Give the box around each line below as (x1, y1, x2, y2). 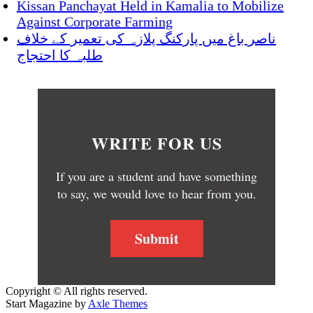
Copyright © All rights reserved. (6, 285, 147, 298)
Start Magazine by (6, 298, 88, 310)
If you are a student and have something (56, 168, 257, 185)
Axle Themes (88, 298, 147, 310)
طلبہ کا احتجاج (17, 48, 103, 64)
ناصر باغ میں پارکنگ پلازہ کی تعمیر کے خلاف (17, 31, 276, 47)
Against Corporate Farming (17, 14, 173, 30)
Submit (134, 228, 179, 249)
